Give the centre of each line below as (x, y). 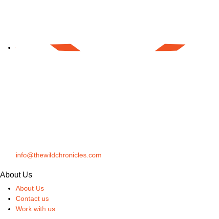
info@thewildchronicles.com (59, 155)
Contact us (32, 199)
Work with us (35, 209)
